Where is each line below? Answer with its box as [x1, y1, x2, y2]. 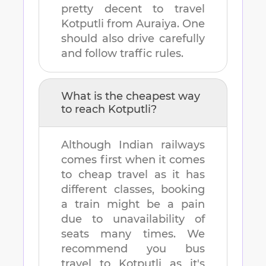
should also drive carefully [61, 32, 205, 46]
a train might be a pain [61, 198, 205, 211]
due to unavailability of [61, 213, 205, 226]
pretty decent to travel [61, 2, 205, 16]
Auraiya [136, 17, 177, 31]
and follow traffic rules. [61, 47, 183, 61]
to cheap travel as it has [61, 168, 205, 182]
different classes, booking [61, 183, 205, 197]
